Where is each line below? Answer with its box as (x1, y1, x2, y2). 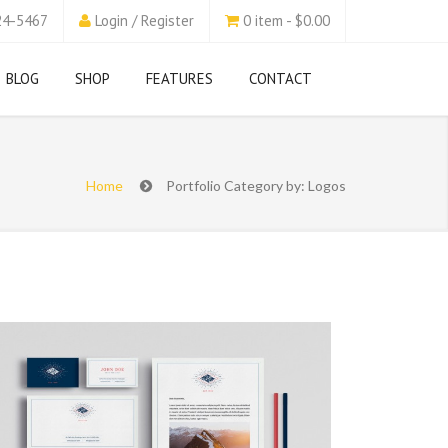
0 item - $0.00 (243, 11, 330, 30)
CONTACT (249, 69, 312, 88)
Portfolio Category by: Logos (166, 177, 346, 194)
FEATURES (146, 69, 213, 88)
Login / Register (95, 11, 194, 30)
